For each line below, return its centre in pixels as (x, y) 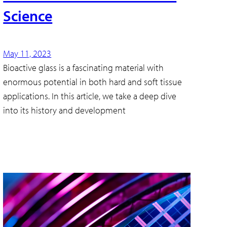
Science (28, 16)
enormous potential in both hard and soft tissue (93, 82)
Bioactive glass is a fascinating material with (84, 68)
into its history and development (65, 110)
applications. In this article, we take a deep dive (90, 96)
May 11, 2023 (27, 54)
